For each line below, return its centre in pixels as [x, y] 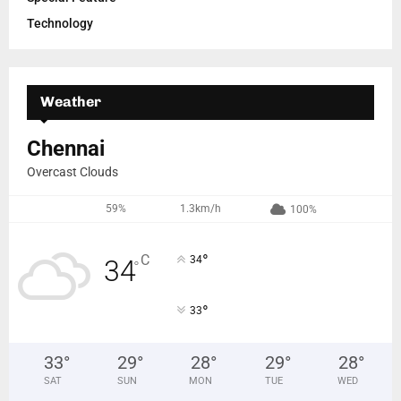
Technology [60, 24]
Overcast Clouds [73, 172]
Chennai [66, 149]
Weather [71, 102]
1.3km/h [201, 209]
